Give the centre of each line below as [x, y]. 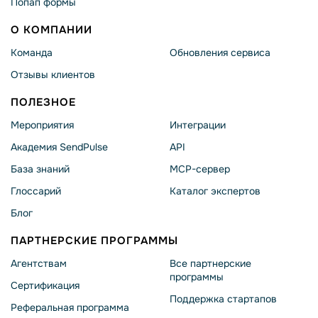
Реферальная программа [70, 307]
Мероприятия [42, 125]
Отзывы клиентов [53, 75]
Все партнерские [210, 263]
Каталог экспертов [215, 191]
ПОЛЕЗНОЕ [43, 102]
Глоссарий [36, 191]
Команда [32, 53]
